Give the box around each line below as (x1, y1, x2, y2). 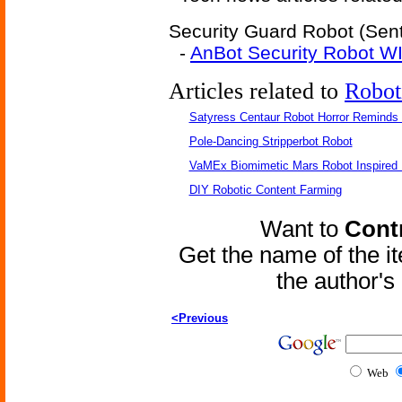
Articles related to (169, 78, 345, 104)
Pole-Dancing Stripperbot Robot (188, 135, 353, 148)
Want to (260, 216, 345, 241)
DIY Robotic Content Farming (188, 183, 342, 197)
